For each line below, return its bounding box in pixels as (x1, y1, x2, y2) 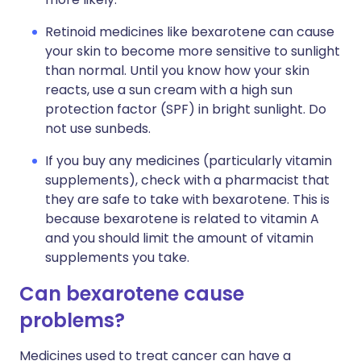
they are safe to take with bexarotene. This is (45, 190, 330, 209)
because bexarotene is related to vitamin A (45, 210, 319, 228)
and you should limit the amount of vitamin (45, 229, 313, 247)
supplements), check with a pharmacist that (45, 171, 330, 189)
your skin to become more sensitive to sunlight (45, 42, 340, 60)
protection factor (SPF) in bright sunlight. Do (45, 100, 326, 118)
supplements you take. (45, 248, 189, 267)
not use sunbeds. (45, 119, 151, 138)
